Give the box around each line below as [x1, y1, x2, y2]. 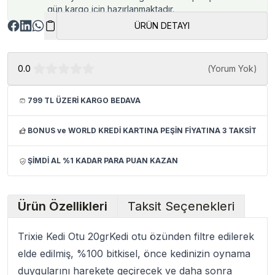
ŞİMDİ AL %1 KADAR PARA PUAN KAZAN [28, 156, 178, 165]
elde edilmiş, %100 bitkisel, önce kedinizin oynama [18, 247, 250, 260]
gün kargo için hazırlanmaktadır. [47, 4, 174, 14]
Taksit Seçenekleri [128, 199, 234, 214]
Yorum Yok [211, 63, 254, 74]
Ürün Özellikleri [18, 199, 107, 214]
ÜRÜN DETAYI [134, 20, 190, 31]
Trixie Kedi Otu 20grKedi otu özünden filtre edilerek [18, 230, 254, 242]
